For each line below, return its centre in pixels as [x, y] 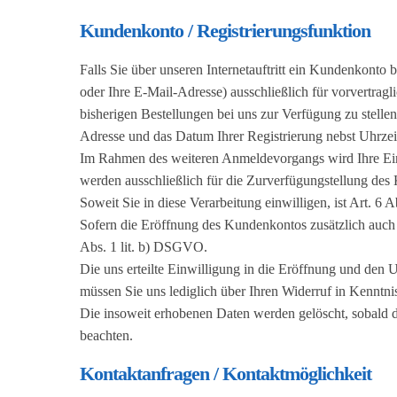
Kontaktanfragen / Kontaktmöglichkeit [226, 373]
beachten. [106, 335]
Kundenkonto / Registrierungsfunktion [225, 31]
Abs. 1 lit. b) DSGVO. [144, 246]
